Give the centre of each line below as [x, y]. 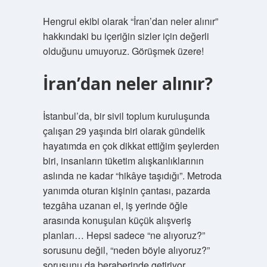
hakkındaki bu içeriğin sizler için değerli [126, 36]
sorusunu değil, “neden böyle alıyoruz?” [126, 250]
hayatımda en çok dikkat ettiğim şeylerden [131, 146]
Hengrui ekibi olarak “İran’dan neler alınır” [130, 21]
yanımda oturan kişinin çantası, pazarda [126, 190]
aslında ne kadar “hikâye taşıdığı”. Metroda [132, 176]
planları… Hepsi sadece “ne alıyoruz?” [124, 235]
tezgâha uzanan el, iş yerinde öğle [115, 205]
